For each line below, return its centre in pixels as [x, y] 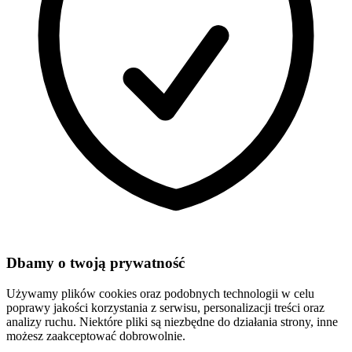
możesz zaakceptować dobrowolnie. [96, 335]
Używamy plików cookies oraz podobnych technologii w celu [160, 293]
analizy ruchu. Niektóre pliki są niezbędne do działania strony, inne [172, 321]
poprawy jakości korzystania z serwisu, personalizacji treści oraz [165, 307]
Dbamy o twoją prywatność [95, 263]
